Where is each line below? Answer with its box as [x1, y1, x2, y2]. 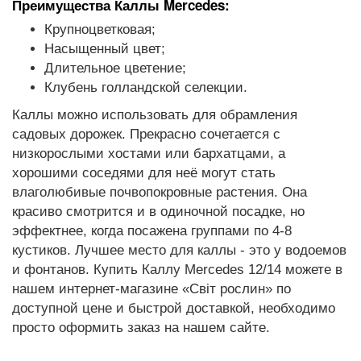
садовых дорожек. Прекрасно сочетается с [12, 127, 280, 142]
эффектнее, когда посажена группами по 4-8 [12, 223, 292, 239]
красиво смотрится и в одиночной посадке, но [12, 204, 305, 219]
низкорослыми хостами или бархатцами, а [12, 146, 285, 161]
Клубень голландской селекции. [44, 80, 247, 95]
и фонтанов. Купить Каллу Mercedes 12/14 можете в [12, 262, 342, 277]
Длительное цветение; [44, 60, 186, 76]
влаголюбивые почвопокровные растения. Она [12, 185, 307, 200]
